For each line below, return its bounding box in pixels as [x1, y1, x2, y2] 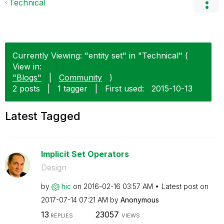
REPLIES [48, 211, 73, 219]
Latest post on [161, 182, 208, 190]
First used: [105, 83, 144, 93]
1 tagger [57, 83, 87, 93]
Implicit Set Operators [40, 149, 129, 159]
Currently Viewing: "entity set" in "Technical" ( [12, 50, 188, 60]
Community [59, 72, 102, 82]
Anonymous [120, 195, 159, 204]
